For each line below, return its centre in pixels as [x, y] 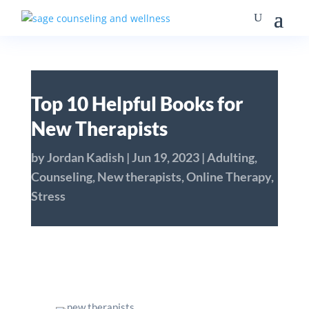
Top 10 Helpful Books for [137, 103]
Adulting [230, 157]
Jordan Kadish [85, 157]
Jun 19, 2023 [165, 157]
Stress [48, 196]
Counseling [61, 177]
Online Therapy [228, 177]
